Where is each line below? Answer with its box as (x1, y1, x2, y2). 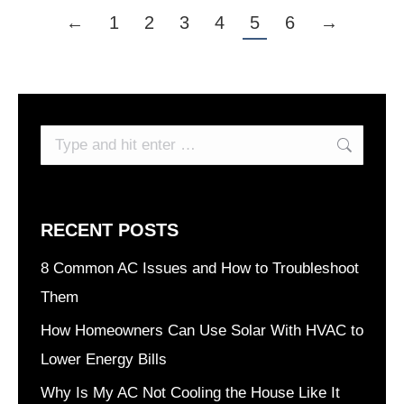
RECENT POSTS (41, 220, 179, 241)
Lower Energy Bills (41, 351, 167, 369)
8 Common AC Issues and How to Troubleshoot (41, 260, 359, 278)
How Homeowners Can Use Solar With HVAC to (41, 322, 363, 340)
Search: (40, 130, 92, 148)
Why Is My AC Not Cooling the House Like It (41, 384, 340, 402)
